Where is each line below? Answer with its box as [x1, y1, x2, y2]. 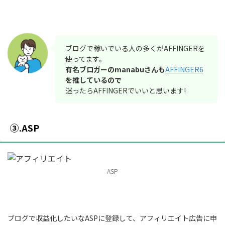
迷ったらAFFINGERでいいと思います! [65, 85, 186, 95]
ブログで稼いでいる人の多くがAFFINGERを [65, 43, 205, 53]
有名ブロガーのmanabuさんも [65, 64, 165, 74]
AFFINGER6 [165, 64, 203, 74]
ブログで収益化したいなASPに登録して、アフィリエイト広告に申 [8, 212, 217, 223]
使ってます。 [65, 53, 106, 64]
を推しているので [65, 74, 122, 85]
